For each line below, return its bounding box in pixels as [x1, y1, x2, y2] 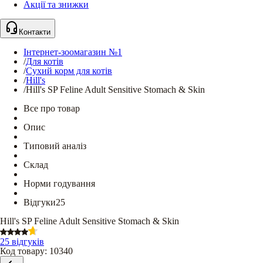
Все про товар [23, 103, 80, 113]
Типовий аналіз [23, 141, 86, 151]
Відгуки [23, 197, 56, 207]
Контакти [19, 28, 50, 36]
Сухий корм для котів [26, 66, 112, 76]
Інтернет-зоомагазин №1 [23, 47, 122, 57]
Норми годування [23, 178, 95, 188]
